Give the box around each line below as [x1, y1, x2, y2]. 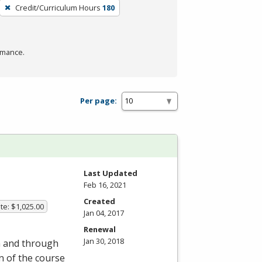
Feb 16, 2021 [84, 179, 126, 190]
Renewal [84, 223, 116, 235]
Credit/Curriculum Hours [15, 2, 101, 13]
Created [84, 195, 115, 206]
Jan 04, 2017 [84, 207, 124, 218]
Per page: [80, 95, 117, 106]
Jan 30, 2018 [84, 235, 124, 246]
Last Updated [84, 167, 137, 178]
